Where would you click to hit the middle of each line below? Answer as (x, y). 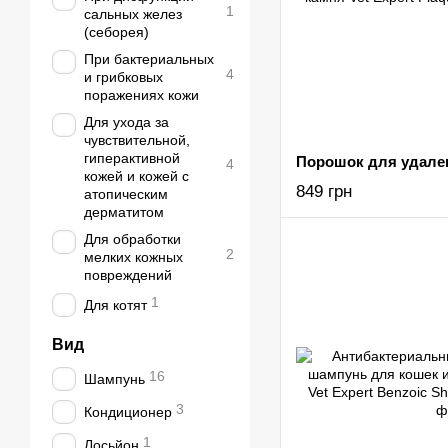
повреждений (128, 275)
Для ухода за (126, 122)
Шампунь (114, 379)
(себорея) (116, 32)
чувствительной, (137, 140)
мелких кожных (133, 257)
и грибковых (123, 77)
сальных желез (133, 14)
